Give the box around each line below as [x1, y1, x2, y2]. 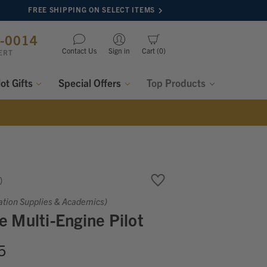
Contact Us [62, 45, 97, 55]
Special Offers [58, 76, 124, 89]
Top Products [147, 76, 209, 89]
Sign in [108, 45, 130, 55]
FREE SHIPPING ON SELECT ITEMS [28, 5, 155, 14]
